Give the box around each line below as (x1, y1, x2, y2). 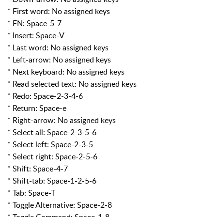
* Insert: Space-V (7, 30, 64, 41)
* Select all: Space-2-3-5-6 (7, 126, 96, 138)
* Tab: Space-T (7, 187, 55, 198)
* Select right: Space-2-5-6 (7, 151, 97, 162)
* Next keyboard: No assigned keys (7, 66, 124, 77)
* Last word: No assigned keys (7, 42, 108, 53)
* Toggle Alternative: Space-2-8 (7, 199, 112, 210)
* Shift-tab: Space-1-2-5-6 (7, 175, 96, 186)
